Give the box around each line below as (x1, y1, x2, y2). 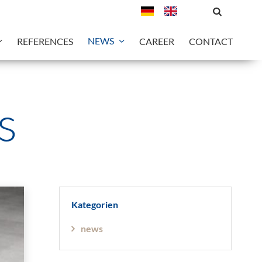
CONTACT (188, 35, 233, 47)
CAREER (139, 35, 174, 47)
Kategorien (71, 199, 118, 210)
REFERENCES (16, 35, 73, 47)
